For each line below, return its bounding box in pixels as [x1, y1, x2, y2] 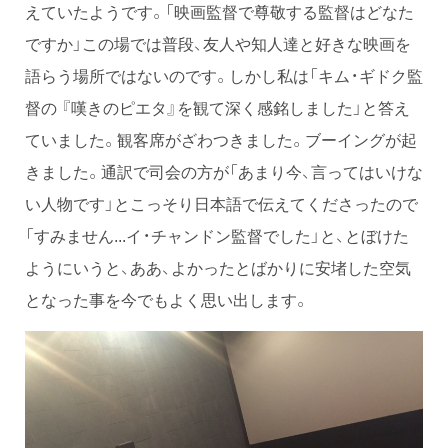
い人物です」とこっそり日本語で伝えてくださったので [25, 191, 418, 216]
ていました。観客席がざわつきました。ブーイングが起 [25, 127, 417, 152]
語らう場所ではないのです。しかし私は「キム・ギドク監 [25, 63, 423, 88]
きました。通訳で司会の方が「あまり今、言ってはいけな [25, 159, 423, 184]
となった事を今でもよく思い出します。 [25, 287, 309, 312]
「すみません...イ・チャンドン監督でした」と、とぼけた [25, 223, 409, 248]
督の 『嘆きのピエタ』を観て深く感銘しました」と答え [25, 95, 410, 120]
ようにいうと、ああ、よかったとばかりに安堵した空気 [25, 255, 411, 280]
